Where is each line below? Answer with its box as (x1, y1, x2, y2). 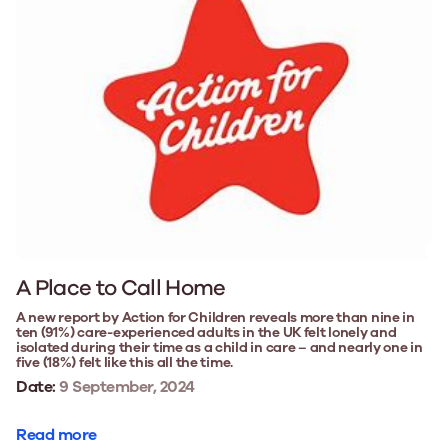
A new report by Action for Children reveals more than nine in (16, 307, 415, 327)
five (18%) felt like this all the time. (16, 352, 234, 372)
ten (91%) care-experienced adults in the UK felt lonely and (16, 322, 397, 342)
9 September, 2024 (55, 375, 195, 398)
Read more (16, 423, 97, 446)
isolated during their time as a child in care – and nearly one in (16, 337, 423, 357)
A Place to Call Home (16, 272, 226, 303)
